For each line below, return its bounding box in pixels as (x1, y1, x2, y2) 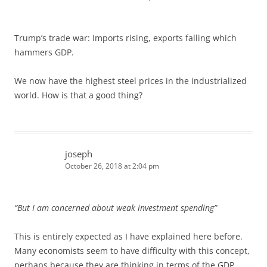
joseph (65, 147, 92, 160)
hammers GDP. (14, 46, 74, 58)
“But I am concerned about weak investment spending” (14, 201, 217, 213)
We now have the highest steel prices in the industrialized (14, 74, 247, 86)
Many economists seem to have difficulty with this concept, (14, 244, 250, 256)
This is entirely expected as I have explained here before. (14, 230, 243, 242)
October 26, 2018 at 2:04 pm (65, 160, 159, 171)
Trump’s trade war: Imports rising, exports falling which (14, 32, 237, 44)
